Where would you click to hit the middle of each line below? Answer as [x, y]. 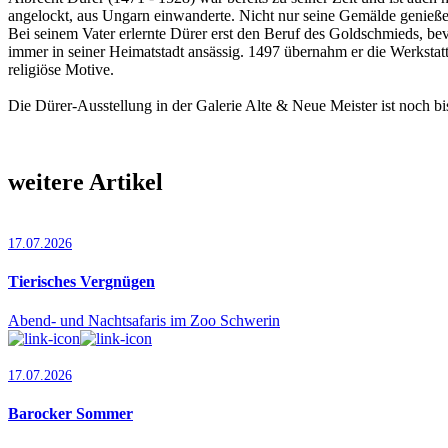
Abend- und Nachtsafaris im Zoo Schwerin [144, 321]
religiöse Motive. [61, 69]
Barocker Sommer [70, 414]
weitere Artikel [85, 181]
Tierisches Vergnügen [81, 281]
